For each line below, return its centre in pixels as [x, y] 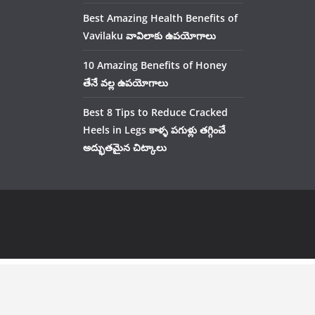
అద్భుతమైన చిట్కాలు [125, 147]
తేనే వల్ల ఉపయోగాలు [126, 83]
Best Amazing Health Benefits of [160, 18]
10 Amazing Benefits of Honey [155, 65]
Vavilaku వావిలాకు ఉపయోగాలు [149, 36]
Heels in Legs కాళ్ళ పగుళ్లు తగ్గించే [154, 130]
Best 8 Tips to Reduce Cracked [155, 112]
